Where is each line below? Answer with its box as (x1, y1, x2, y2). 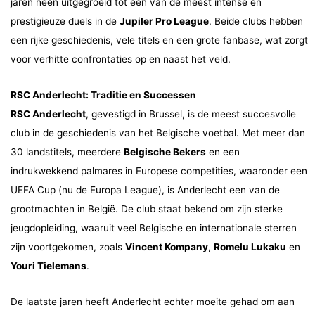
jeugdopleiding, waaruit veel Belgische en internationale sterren (11, 221, 297, 233)
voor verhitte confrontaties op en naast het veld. (11, 53, 231, 65)
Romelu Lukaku (214, 240, 286, 252)
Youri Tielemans (11, 259, 86, 271)
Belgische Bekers (124, 146, 206, 157)
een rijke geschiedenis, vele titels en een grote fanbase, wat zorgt (11, 34, 308, 46)
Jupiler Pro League (120, 15, 209, 27)
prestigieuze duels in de (11, 15, 120, 27)
